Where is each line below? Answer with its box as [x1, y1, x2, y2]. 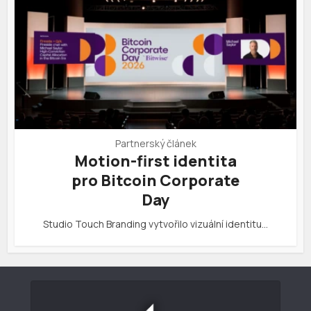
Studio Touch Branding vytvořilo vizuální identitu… [43, 217, 268, 231]
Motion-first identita [74, 151, 237, 172]
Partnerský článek [115, 137, 196, 151]
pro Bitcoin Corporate [72, 170, 239, 192]
